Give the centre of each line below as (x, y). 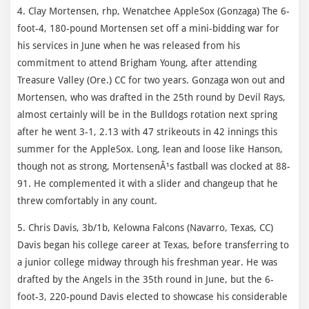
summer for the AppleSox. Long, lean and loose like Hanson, (150, 149)
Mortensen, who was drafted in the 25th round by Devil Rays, (151, 97)
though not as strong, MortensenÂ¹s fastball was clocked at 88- (154, 166)
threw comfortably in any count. (87, 200)
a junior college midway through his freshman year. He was (147, 262)
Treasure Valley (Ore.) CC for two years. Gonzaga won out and (151, 80)
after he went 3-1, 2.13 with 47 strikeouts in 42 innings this (147, 131)
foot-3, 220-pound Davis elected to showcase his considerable (152, 296)
